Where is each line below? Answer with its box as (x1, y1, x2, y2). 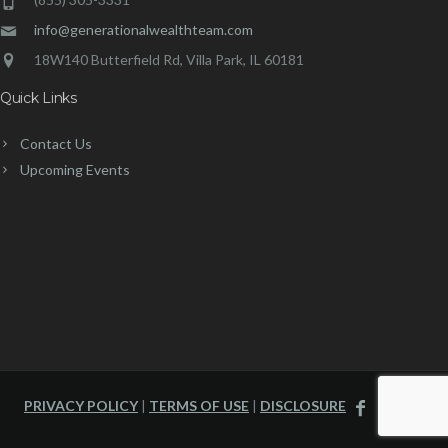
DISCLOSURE (260, 396, 346, 414)
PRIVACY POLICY (24, 396, 138, 414)
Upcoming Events (19, 160, 130, 178)
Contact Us (19, 134, 92, 152)
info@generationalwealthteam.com (33, 20, 253, 38)
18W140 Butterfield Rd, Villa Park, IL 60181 (33, 50, 304, 68)
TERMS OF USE (149, 396, 249, 414)
